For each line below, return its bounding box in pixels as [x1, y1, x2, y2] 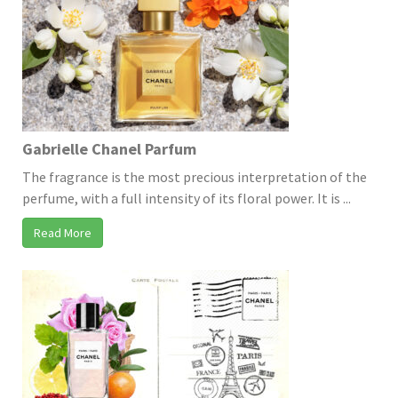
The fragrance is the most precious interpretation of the [22, 167, 367, 186]
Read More [34, 224, 92, 241]
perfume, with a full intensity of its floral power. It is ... [22, 188, 351, 207]
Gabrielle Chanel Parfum [22, 138, 196, 159]
